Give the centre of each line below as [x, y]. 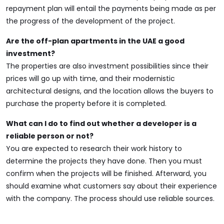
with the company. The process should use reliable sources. [110, 198]
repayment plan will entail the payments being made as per [111, 8]
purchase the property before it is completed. [86, 103]
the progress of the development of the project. [90, 21]
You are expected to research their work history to [94, 148]
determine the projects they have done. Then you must [104, 161]
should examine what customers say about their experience [111, 186]
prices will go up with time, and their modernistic [90, 78]
